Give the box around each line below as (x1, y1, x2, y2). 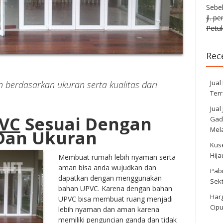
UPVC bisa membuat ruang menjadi (58, 194, 173, 204)
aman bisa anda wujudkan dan (58, 162, 156, 172)
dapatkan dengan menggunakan (58, 173, 162, 183)
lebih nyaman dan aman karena (58, 204, 159, 214)
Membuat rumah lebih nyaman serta (58, 152, 176, 162)
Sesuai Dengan (20, 112, 152, 135)
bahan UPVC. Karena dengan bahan (58, 183, 172, 193)
